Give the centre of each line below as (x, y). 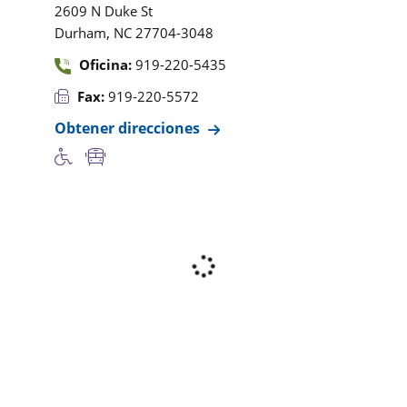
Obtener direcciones (127, 128)
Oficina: (105, 65)
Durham (80, 33)
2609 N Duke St (104, 11)
